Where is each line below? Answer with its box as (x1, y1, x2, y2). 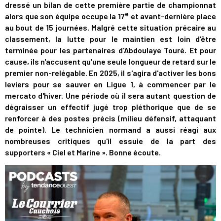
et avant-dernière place (129, 11, 216, 21)
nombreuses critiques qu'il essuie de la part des (5, 136, 216, 146)
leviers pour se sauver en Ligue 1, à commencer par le (5, 79, 216, 89)
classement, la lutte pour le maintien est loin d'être (5, 34, 216, 43)
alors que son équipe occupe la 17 (5, 11, 125, 21)
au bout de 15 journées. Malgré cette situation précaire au (5, 23, 216, 32)
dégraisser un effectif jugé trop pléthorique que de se (5, 102, 216, 111)
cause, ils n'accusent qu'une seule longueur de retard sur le (5, 57, 216, 66)
